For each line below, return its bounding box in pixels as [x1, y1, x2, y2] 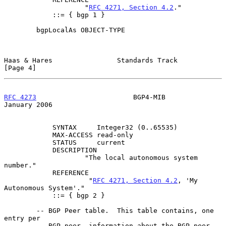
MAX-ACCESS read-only [4, 131, 52, 139]
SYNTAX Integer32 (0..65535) [4, 123, 52, 131]
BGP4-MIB [36, 93, 165, 101]
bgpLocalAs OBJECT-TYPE [4, 26, 36, 34]
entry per [4, 214, 40, 222]
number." [4, 161, 36, 169]
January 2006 [4, 100, 52, 108]
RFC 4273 [4, 93, 36, 101]
